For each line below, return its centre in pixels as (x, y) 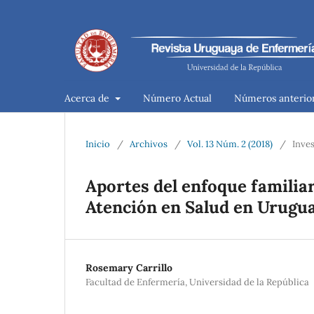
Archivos (149, 144)
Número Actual (177, 98)
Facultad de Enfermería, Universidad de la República (197, 282)
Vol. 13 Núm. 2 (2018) (230, 144)
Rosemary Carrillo (129, 267)
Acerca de (88, 98)
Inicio (98, 144)
